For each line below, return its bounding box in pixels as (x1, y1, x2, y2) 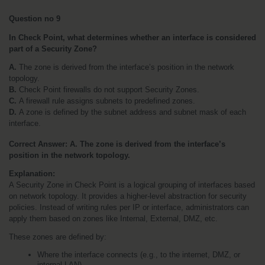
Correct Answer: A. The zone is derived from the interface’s (9, 140, 225, 149)
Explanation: (9, 169, 55, 179)
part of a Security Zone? (9, 44, 97, 54)
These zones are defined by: (9, 232, 106, 242)
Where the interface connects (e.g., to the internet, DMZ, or (37, 250, 240, 260)
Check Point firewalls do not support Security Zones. (17, 85, 199, 95)
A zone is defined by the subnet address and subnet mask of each (19, 108, 246, 117)
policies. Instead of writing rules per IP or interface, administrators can (9, 203, 249, 212)
